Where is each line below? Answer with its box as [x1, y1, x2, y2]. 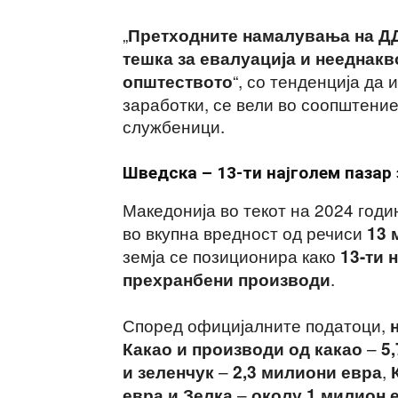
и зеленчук [123, 360, 214, 384]
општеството [123, 69, 233, 93]
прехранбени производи [123, 267, 330, 291]
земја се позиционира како [123, 243, 340, 267]
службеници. [123, 114, 225, 138]
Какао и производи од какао [123, 337, 362, 361]
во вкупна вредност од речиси [123, 220, 367, 244]
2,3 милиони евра [233, 360, 382, 384]
